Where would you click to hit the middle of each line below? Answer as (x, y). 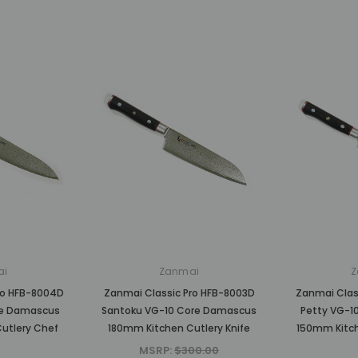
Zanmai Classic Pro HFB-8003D (179, 293)
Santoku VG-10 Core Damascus (179, 311)
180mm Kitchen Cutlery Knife (179, 328)
